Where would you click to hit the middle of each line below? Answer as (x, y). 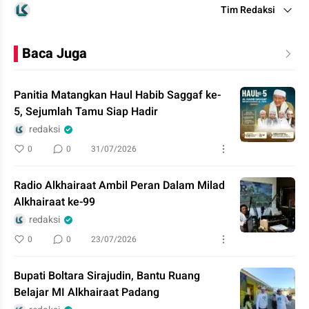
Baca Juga (54, 53)
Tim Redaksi (248, 10)
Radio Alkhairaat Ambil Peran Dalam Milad (119, 185)
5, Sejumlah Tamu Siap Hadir (86, 111)
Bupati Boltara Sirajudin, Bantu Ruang (107, 276)
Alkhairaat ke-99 (54, 202)
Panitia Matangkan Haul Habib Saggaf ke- (117, 95)
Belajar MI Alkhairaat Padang (87, 292)
